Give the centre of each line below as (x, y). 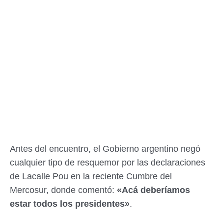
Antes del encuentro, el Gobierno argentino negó (105, 149)
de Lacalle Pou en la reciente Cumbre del (91, 176)
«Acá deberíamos (153, 190)
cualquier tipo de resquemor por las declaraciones (108, 163)
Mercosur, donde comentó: (63, 190)
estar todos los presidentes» (70, 204)
